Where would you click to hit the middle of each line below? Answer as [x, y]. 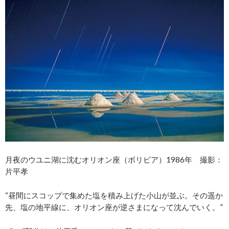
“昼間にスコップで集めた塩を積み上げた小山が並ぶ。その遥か [114, 196]
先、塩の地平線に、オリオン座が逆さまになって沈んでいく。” [114, 207]
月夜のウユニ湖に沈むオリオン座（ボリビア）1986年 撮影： [114, 160]
